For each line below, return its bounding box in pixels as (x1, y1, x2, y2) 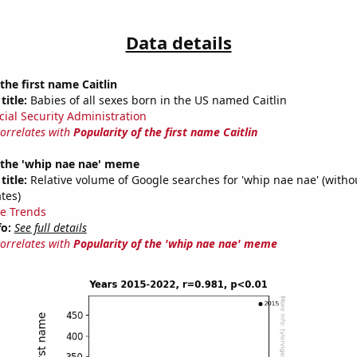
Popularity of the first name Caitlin (73, 124, 257, 140)
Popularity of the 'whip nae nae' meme (73, 236, 277, 252)
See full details (14, 220, 87, 236)
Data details (125, 30, 232, 55)
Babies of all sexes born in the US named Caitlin (26, 92, 287, 108)
